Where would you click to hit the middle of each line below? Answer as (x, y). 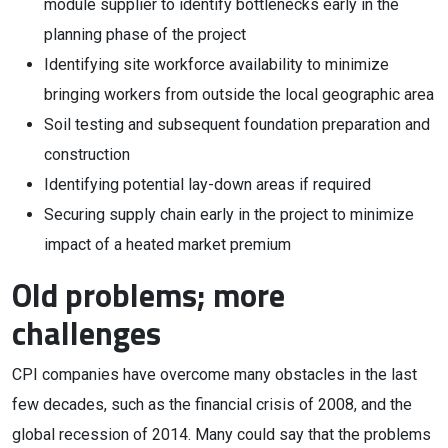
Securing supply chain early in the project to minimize (229, 214)
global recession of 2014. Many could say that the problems (221, 434)
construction (87, 154)
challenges (86, 333)
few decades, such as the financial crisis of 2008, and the (212, 404)
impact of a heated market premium (167, 244)
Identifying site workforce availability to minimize (216, 64)
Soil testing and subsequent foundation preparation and (237, 124)
